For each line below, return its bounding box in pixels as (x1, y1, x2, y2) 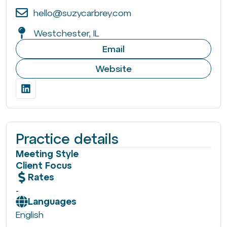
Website (95, 63, 132, 74)
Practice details (16, 131, 119, 147)
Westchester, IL (33, 27, 99, 39)
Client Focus (16, 160, 72, 171)
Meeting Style (16, 148, 79, 160)
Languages (28, 196, 77, 207)
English (16, 209, 44, 220)
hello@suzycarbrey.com (33, 7, 131, 18)
